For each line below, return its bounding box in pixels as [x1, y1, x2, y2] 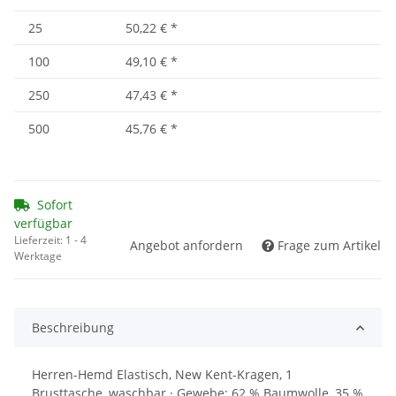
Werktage [14, 248, 62, 264]
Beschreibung [32, 319, 114, 337]
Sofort [37, 196, 72, 214]
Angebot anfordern [130, 237, 243, 255]
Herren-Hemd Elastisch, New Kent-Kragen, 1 [32, 366, 293, 384]
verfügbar [14, 215, 72, 232]
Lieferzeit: [14, 232, 65, 248]
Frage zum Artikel [278, 237, 381, 255]
